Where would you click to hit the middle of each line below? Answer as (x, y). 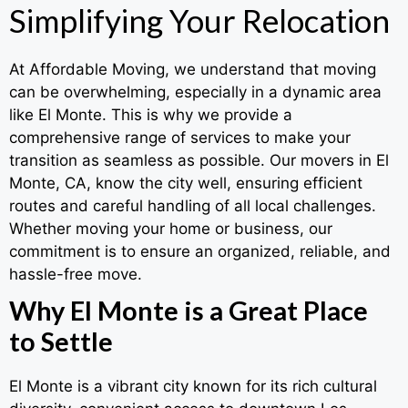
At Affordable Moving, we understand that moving (193, 70)
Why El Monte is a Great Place (189, 311)
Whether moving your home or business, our (171, 229)
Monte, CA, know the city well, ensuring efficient (186, 184)
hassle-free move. (76, 275)
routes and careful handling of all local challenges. (193, 206)
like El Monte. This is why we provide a (151, 115)
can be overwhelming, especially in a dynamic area (195, 92)
